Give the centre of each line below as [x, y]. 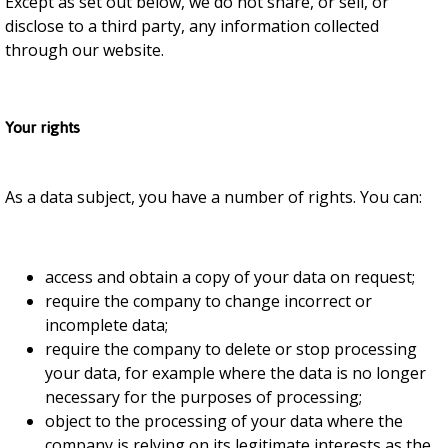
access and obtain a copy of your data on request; [230, 277]
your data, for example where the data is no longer [235, 373]
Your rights [42, 127]
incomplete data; [106, 325]
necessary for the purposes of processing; [203, 397]
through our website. [84, 50]
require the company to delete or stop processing [231, 349]
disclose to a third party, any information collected [192, 26]
